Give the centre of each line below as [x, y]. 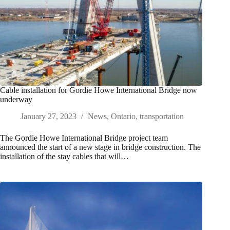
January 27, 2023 [49, 117]
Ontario [123, 117]
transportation [162, 117]
